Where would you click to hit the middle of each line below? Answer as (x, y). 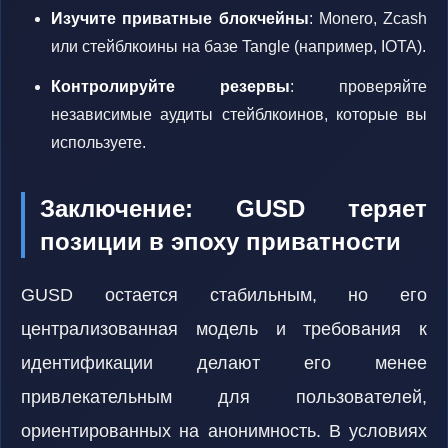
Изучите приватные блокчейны (180, 18)
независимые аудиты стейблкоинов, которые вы (239, 114)
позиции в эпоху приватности (220, 241)
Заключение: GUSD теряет (233, 208)
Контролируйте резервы (170, 86)
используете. (98, 142)
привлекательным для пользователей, (224, 397)
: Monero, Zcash (367, 18)
